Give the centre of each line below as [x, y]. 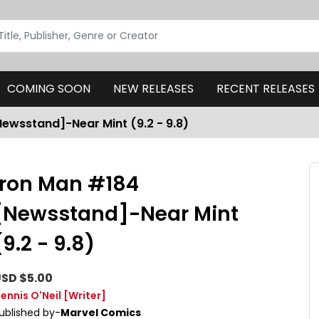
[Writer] [85, 296]
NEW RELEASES [153, 89]
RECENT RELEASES [265, 89]
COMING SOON [48, 89]
